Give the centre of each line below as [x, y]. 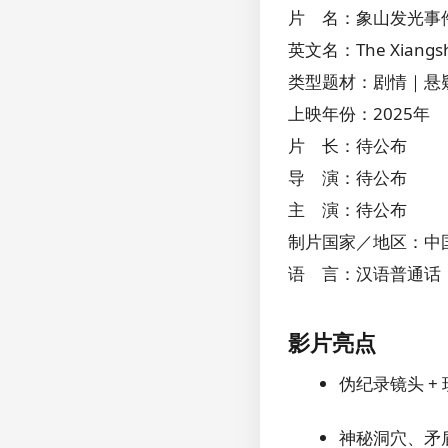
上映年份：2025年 [359, 113]
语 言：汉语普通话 [364, 273]
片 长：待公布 [347, 145]
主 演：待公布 [347, 209]
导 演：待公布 [347, 177]
